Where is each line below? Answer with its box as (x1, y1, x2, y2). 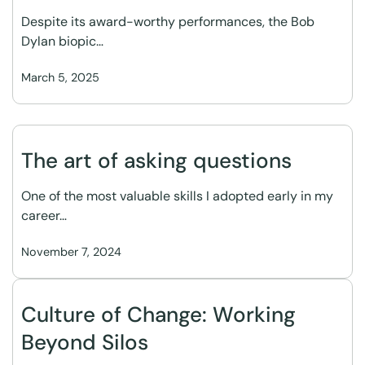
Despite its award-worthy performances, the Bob (21, 13, 314, 30)
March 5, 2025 (21, 70, 99, 85)
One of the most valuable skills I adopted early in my (21, 187, 333, 204)
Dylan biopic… (21, 33, 103, 50)
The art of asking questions (21, 147, 292, 174)
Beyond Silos (21, 328, 148, 356)
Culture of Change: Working (21, 301, 296, 328)
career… (21, 207, 67, 224)
